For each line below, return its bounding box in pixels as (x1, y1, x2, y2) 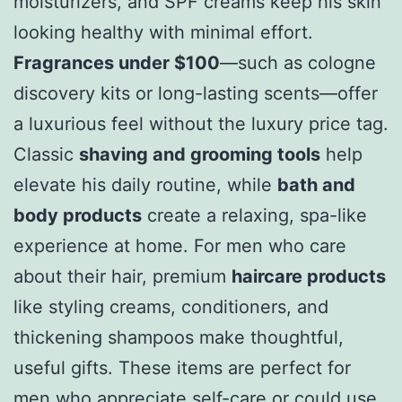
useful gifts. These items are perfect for (13, 357, 351, 380)
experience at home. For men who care (13, 235, 346, 258)
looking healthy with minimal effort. (13, 22, 313, 44)
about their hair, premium (13, 266, 232, 288)
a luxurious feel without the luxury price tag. (13, 113, 389, 135)
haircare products (232, 266, 386, 288)
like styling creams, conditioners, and (13, 296, 328, 319)
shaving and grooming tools (79, 144, 320, 166)
